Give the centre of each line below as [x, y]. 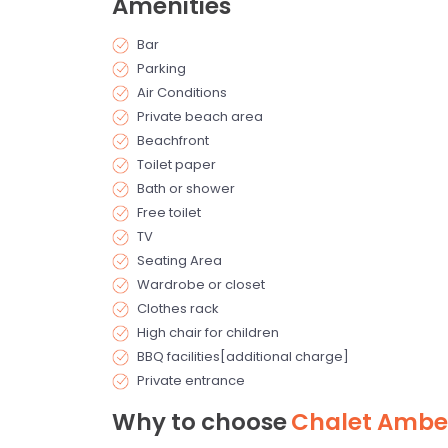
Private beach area [200, 116]
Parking [161, 68]
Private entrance [191, 380]
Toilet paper [176, 164]
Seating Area [179, 260]
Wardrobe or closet [201, 284]
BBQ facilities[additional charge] [243, 356]
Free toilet [169, 212]
